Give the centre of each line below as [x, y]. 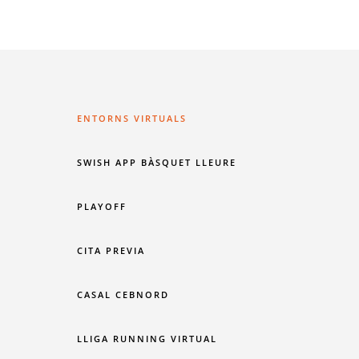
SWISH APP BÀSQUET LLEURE [156, 163]
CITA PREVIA [111, 251]
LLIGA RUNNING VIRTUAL [147, 339]
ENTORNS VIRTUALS [131, 119]
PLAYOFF [101, 207]
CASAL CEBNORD [123, 295]
